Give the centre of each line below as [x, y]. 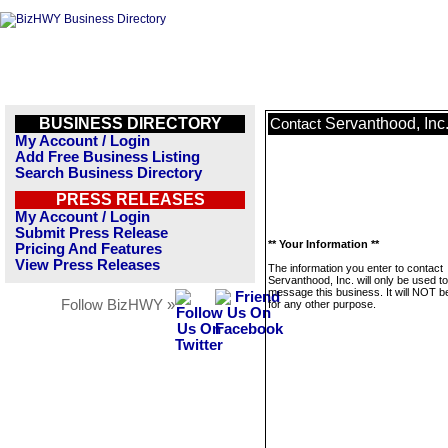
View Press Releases [87, 265]
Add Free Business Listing [107, 157]
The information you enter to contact [355, 268]
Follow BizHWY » [118, 305]
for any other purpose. [322, 304]
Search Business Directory [108, 173]
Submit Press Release [91, 233]
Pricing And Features [88, 249]
